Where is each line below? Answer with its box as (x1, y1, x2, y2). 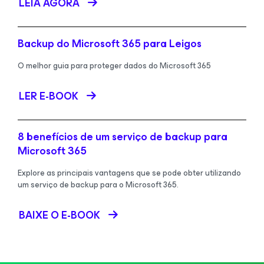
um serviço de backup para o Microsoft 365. (18, 178, 179, 192)
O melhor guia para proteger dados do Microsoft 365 (18, 59, 211, 73)
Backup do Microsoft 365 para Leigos (18, 35, 202, 53)
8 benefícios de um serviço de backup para (18, 128, 227, 146)
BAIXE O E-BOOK (19, 206, 100, 225)
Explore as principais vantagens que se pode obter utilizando (18, 166, 241, 180)
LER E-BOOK (19, 87, 78, 105)
